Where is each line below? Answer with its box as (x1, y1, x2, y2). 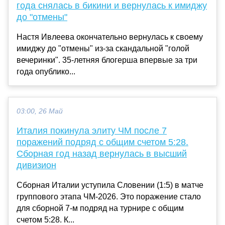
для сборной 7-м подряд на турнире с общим (17, 203, 184, 212)
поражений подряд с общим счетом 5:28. (17, 137, 188, 147)
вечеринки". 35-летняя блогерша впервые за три (17, 55, 197, 64)
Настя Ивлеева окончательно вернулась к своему (17, 32, 203, 41)
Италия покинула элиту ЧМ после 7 (17, 125, 167, 136)
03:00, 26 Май (17, 107, 63, 115)
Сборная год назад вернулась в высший (17, 148, 187, 159)
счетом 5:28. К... (17, 215, 74, 224)
